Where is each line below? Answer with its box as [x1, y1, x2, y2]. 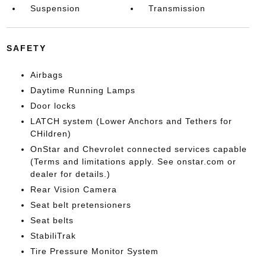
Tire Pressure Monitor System [30, 246, 159, 256]
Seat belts [30, 215, 74, 225]
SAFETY [6, 43, 46, 53]
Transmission [148, 3, 206, 13]
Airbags [30, 69, 63, 80]
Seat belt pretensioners [30, 199, 131, 210]
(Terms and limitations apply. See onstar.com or [30, 156, 236, 166]
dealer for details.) [30, 169, 110, 179]
